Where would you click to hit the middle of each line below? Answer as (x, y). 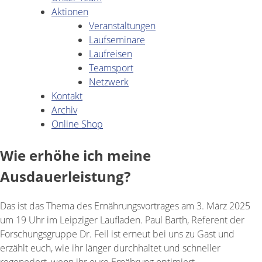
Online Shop (77, 124)
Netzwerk (109, 82)
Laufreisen (111, 54)
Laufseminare (117, 40)
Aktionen (70, 12)
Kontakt (67, 96)
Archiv (64, 110)
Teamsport (111, 68)
